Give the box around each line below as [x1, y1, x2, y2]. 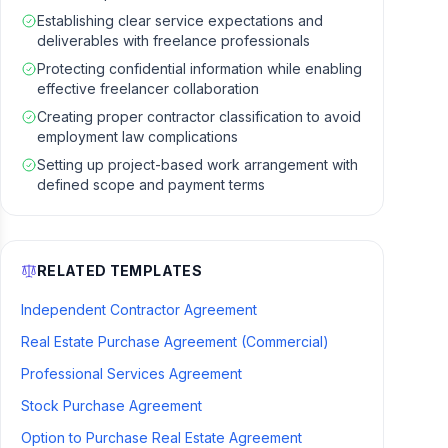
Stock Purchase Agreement [21, 397, 202, 414]
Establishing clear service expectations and [37, 12, 323, 29]
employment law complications [37, 128, 238, 145]
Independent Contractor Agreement [21, 301, 257, 318]
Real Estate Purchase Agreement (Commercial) [21, 333, 329, 350]
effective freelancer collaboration [37, 80, 259, 97]
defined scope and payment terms [37, 176, 265, 193]
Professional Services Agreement [21, 365, 242, 382]
